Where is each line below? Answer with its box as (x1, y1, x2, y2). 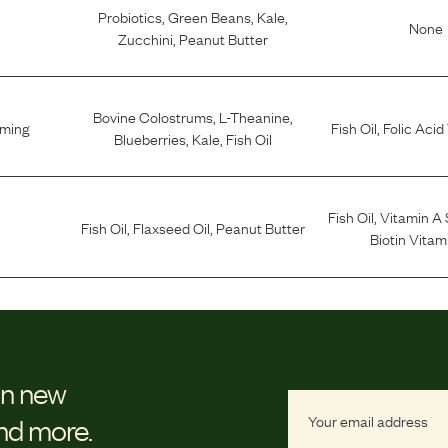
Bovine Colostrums (92, 104, 213, 127)
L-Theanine (218, 104, 290, 127)
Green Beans (167, 4, 251, 27)
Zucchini (117, 26, 173, 49)
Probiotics (97, 4, 162, 27)
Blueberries (113, 126, 186, 149)
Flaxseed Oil (132, 216, 210, 239)
